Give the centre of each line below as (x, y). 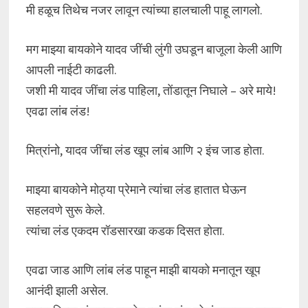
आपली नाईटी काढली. (71, 70)
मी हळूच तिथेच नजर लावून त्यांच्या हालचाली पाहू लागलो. (144, 10)
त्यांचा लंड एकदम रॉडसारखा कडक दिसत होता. (125, 231)
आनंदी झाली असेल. (67, 290)
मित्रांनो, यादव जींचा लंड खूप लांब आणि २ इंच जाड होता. (145, 150)
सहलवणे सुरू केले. (65, 210)
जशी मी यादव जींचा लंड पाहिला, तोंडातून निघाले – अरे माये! (151, 90)
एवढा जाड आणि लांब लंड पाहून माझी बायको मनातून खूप (143, 270)
